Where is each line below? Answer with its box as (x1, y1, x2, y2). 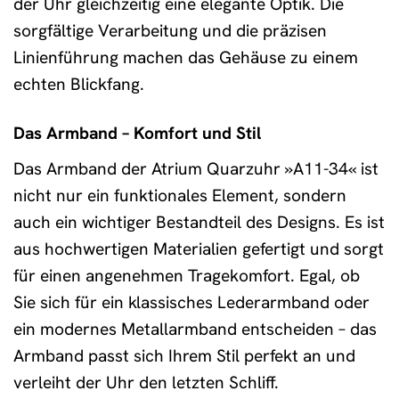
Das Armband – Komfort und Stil (13, 122, 261, 145)
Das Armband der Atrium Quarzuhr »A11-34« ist (13, 157, 379, 180)
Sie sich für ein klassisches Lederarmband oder (13, 290, 370, 313)
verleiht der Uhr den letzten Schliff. (13, 370, 279, 394)
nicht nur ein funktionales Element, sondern (13, 183, 346, 207)
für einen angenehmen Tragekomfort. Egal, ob (13, 264, 360, 287)
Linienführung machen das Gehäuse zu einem (13, 46, 358, 69)
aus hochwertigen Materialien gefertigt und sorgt (13, 237, 384, 260)
